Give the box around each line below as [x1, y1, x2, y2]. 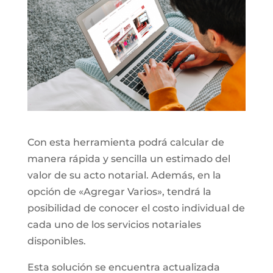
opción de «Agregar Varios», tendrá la [27, 185, 211, 197]
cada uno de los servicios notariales [27, 218, 201, 230]
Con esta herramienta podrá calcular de [27, 136, 224, 148]
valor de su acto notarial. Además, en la [27, 169, 221, 181]
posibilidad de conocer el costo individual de [27, 202, 245, 214]
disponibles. [27, 235, 86, 247]
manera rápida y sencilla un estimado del [27, 152, 230, 165]
